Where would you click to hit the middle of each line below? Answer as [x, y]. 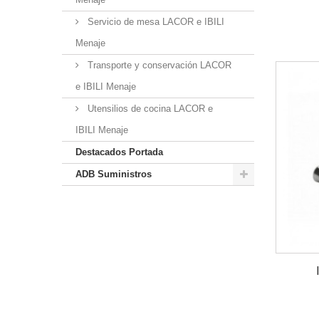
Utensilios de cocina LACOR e [149, 109]
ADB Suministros [114, 174]
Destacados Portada [119, 152]
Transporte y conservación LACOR [158, 65]
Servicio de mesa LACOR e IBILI [155, 22]
